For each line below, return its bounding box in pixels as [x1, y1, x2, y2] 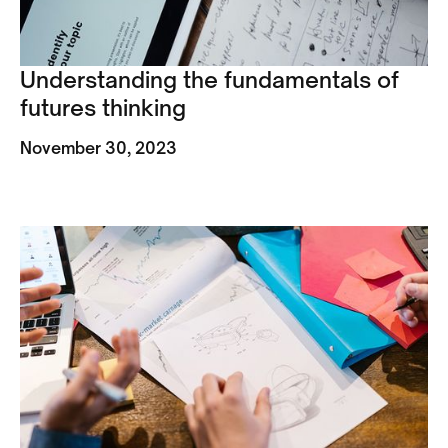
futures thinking [20, 94, 186, 122]
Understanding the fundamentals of [20, 66, 399, 94]
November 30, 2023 [20, 138, 177, 159]
